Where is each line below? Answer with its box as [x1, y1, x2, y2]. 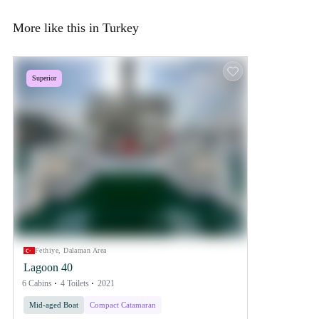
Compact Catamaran [90, 300, 156, 309]
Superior [32, 73, 56, 82]
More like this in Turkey [13, 20, 139, 35]
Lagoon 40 [23, 261, 73, 273]
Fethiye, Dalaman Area [35, 246, 107, 254]
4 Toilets [61, 278, 89, 288]
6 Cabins [22, 278, 52, 288]
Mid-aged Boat [29, 300, 78, 309]
